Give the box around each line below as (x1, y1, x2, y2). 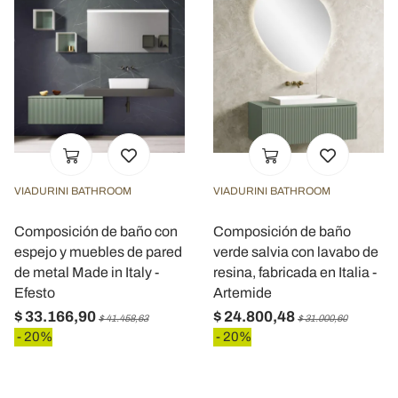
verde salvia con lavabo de (213, 243, 378, 259)
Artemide (213, 284, 272, 300)
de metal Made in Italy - (14, 264, 159, 280)
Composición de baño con (14, 223, 178, 239)
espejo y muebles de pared (14, 243, 182, 259)
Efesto (14, 284, 55, 300)
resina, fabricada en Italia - (213, 264, 377, 280)
